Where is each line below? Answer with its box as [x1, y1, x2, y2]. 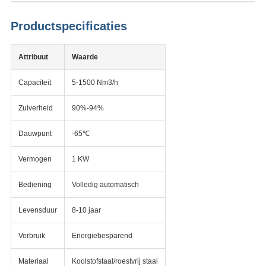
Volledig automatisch [71, 180, 139, 189]
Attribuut [18, 53, 48, 62]
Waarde [71, 53, 98, 62]
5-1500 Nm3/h [71, 78, 118, 87]
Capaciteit [18, 78, 51, 87]
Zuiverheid [18, 104, 53, 113]
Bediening [18, 180, 52, 189]
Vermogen [18, 155, 52, 164]
